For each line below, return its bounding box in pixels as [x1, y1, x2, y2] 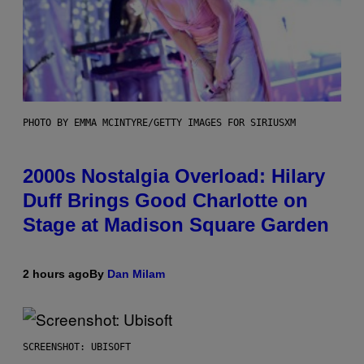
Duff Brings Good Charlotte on [23, 188, 308, 211]
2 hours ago [23, 266, 89, 280]
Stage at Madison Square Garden [23, 213, 329, 236]
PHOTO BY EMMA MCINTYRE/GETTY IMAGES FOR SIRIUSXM [23, 116, 296, 128]
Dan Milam [107, 266, 165, 280]
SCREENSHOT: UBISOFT [23, 340, 131, 353]
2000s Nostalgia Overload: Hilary [23, 164, 325, 187]
